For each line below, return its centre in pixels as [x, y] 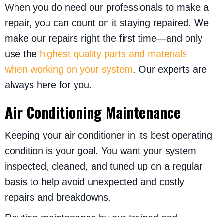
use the [22, 54]
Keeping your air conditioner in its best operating [108, 135]
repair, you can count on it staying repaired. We [107, 23]
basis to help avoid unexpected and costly [94, 182]
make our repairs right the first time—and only [104, 39]
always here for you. [48, 85]
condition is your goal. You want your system [101, 151]
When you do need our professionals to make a [107, 8]
